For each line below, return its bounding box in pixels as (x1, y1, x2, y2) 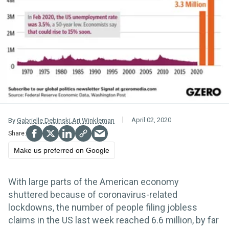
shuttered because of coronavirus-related (8, 189, 177, 200)
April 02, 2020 (131, 116, 171, 124)
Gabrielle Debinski (17, 117, 71, 125)
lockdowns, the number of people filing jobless (8, 202, 197, 213)
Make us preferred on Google (14, 146, 109, 155)
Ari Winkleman (72, 117, 114, 125)
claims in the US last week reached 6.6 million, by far (8, 215, 219, 226)
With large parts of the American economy (8, 176, 179, 188)
